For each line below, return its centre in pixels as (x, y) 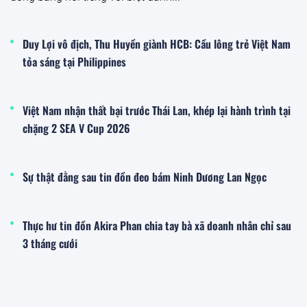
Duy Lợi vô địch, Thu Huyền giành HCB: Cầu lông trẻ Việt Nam (157, 44)
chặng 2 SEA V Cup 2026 (76, 128)
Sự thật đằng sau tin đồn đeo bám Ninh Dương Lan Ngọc (145, 177)
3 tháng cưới (50, 244)
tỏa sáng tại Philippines (74, 62)
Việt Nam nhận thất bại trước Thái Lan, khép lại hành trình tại (157, 111)
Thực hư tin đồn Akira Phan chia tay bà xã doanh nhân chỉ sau (157, 226)
